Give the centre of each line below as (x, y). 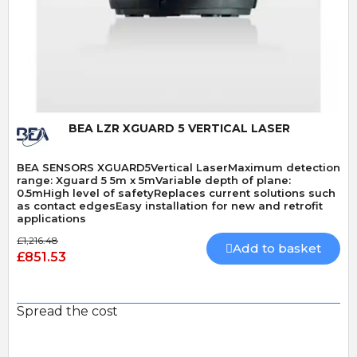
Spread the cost (67, 312)
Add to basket (277, 249)
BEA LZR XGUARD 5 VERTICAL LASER (179, 129)
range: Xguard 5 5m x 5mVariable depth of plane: (154, 180)
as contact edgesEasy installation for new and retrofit (170, 206)
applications (51, 219)
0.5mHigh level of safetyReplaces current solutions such (176, 193)
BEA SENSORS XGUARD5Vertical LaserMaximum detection (178, 168)
